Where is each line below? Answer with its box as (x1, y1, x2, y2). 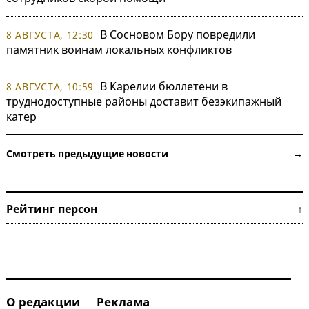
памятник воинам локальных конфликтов (6, 42, 232, 58)
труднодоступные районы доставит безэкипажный (6, 94, 281, 110)
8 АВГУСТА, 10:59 (6, 80, 94, 94)
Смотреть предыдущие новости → (6, 147, 303, 161)
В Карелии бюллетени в (100, 79, 228, 94)
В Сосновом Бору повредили (100, 27, 256, 43)
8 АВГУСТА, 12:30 (6, 28, 94, 42)
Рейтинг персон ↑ (6, 201, 303, 217)
